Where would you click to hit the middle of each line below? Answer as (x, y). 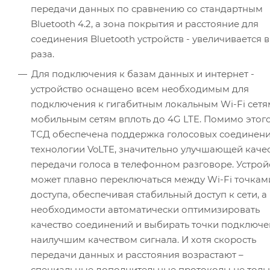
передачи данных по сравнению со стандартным (147, 9)
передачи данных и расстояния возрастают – (137, 255)
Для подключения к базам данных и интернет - (143, 74)
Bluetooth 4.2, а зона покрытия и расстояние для (145, 24)
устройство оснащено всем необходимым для (140, 89)
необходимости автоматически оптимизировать (145, 210)
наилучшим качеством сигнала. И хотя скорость (143, 240)
